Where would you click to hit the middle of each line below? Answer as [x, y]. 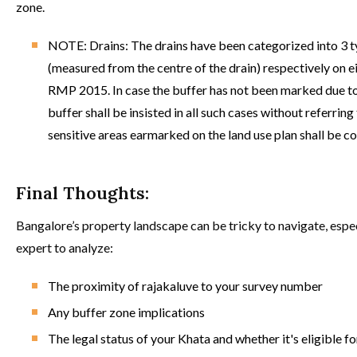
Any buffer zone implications [126, 312]
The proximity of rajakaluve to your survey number [185, 285]
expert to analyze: [65, 247]
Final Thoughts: [82, 192]
